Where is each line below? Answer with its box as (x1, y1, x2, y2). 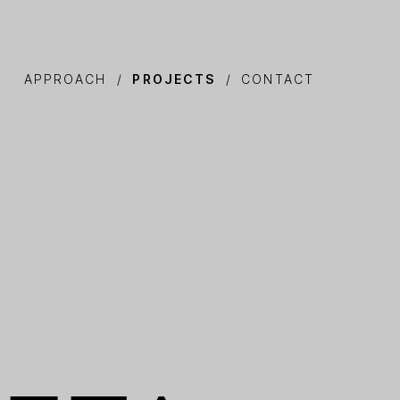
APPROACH (23, 71, 107, 87)
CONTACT (241, 71, 314, 87)
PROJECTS (132, 71, 216, 87)
